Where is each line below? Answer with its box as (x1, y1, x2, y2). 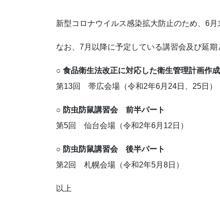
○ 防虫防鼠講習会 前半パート (56, 106, 165, 114)
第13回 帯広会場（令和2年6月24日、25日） (56, 82, 217, 91)
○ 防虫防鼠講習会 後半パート (56, 145, 165, 154)
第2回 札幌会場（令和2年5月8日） (56, 161, 184, 169)
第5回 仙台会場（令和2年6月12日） (56, 121, 188, 130)
